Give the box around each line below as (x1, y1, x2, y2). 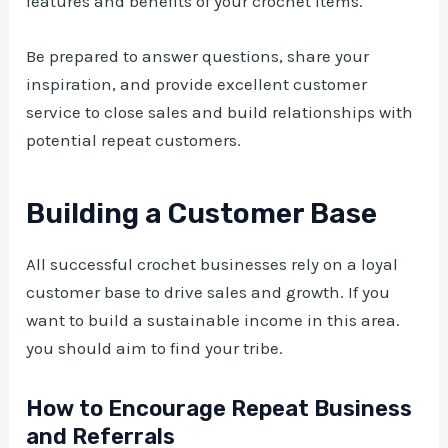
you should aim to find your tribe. (26, 338, 284, 359)
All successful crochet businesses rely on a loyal (26, 254, 399, 275)
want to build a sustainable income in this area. (26, 310, 401, 331)
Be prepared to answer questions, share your (26, 45, 370, 66)
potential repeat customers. (26, 129, 242, 150)
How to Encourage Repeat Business (26, 395, 413, 423)
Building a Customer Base (26, 196, 378, 230)
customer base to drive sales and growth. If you (26, 282, 391, 303)
